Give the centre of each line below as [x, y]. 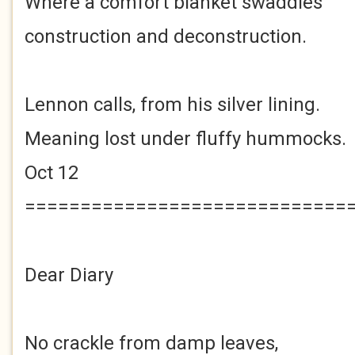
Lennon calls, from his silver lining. [172, 105]
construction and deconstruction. [166, 36]
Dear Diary [69, 275]
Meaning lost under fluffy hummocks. [185, 139]
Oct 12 [52, 173]
